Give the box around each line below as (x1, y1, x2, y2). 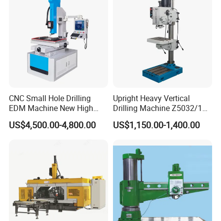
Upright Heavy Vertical (112, 93, 190, 104)
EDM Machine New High (9, 103, 94, 114)
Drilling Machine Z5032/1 (112, 103, 202, 114)
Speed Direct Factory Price (9, 112, 101, 124)
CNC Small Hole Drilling (9, 93, 91, 104)
